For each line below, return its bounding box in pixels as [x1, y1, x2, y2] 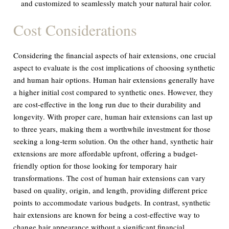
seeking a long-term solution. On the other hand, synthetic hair [13, 135, 214, 146]
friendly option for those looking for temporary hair [13, 160, 177, 171]
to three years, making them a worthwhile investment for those [13, 123, 211, 134]
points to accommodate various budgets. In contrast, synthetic [13, 197, 211, 208]
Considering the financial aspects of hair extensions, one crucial [13, 50, 216, 60]
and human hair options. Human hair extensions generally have [13, 74, 215, 85]
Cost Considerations [13, 19, 138, 40]
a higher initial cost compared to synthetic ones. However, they [13, 86, 214, 97]
